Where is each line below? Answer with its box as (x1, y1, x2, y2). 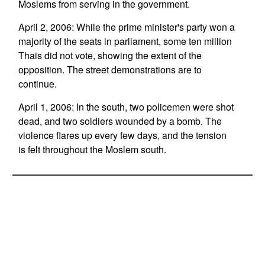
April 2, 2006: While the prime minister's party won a (18, 20, 235, 34)
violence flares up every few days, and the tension (18, 128, 227, 142)
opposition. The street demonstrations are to (18, 63, 202, 76)
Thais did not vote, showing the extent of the (18, 49, 202, 62)
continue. (18, 77, 57, 91)
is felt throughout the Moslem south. (18, 143, 166, 156)
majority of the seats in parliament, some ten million (18, 34, 232, 48)
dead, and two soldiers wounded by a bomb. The (18, 114, 222, 128)
